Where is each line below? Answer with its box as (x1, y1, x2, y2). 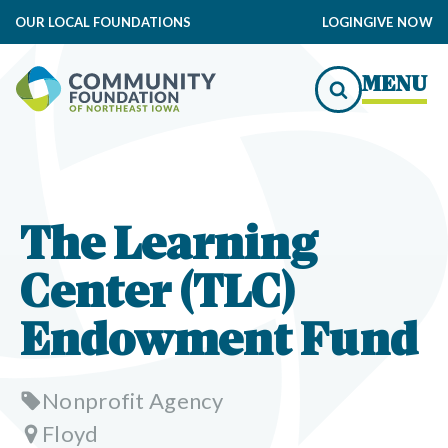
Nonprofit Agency (42, 387, 223, 414)
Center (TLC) (20, 274, 295, 318)
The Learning (20, 226, 318, 270)
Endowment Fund (20, 322, 418, 366)
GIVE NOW (362, 13, 433, 30)
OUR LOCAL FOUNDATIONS (15, 13, 191, 30)
